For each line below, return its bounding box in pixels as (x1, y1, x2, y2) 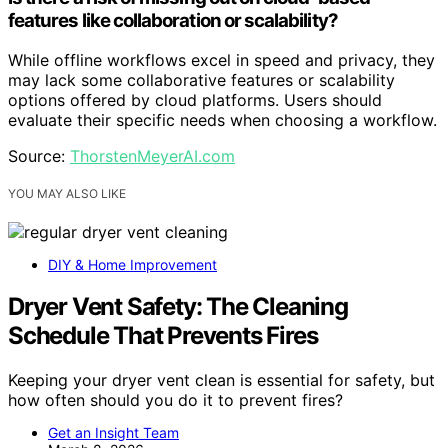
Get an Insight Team (48, 424, 179, 442)
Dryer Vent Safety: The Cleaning (8, 292, 348, 322)
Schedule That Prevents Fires (8, 321, 318, 351)
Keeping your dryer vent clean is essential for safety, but (8, 370, 435, 391)
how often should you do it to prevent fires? (8, 390, 343, 411)
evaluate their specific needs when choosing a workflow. (8, 110, 437, 131)
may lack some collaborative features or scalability (8, 70, 395, 91)
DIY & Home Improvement (48, 255, 217, 273)
